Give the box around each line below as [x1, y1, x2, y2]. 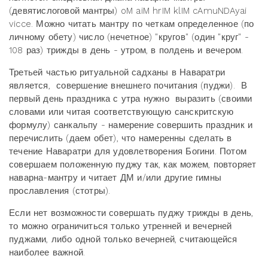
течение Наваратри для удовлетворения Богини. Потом [9, 146, 247, 157]
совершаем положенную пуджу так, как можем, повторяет [9, 159, 257, 170]
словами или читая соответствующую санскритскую [9, 106, 234, 118]
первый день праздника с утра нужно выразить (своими [9, 93, 252, 105]
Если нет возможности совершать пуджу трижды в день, [9, 208, 254, 219]
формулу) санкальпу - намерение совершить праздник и [9, 120, 253, 131]
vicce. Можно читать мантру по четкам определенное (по [9, 19, 254, 30]
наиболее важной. [9, 247, 89, 258]
